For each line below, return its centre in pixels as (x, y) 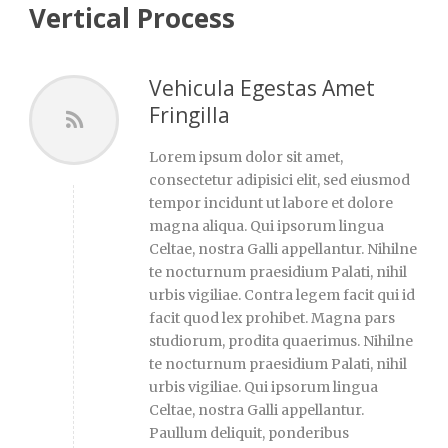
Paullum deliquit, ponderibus (249, 432)
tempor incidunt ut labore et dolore (271, 202)
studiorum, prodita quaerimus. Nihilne (281, 340)
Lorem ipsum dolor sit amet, (246, 156)
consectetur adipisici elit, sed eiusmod (279, 179)
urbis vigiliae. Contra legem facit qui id (282, 294)
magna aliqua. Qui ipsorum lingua (266, 225)
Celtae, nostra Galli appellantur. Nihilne (283, 248)
